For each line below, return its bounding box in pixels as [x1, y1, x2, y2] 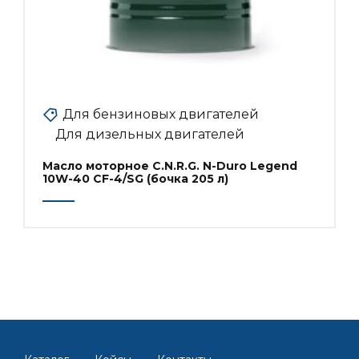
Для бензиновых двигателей [63, 106, 259, 122]
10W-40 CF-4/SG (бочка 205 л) [42, 171, 228, 186]
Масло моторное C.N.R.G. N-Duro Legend [42, 158, 297, 173]
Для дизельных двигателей [55, 126, 244, 142]
